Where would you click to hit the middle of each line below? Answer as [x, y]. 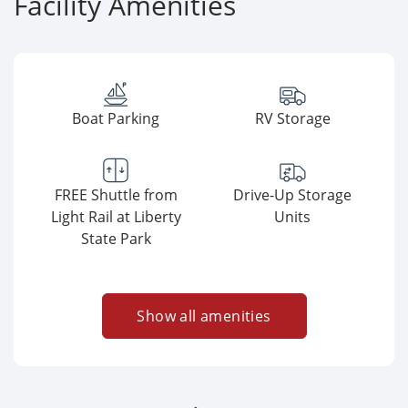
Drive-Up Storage [292, 195]
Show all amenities [204, 316]
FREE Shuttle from [116, 195]
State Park [116, 239]
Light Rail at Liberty [116, 217]
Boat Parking [116, 118]
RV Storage [292, 118]
